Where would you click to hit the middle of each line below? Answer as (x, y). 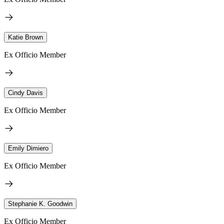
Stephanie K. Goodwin (40, 203)
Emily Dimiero (28, 148)
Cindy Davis (25, 92)
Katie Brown (25, 37)
